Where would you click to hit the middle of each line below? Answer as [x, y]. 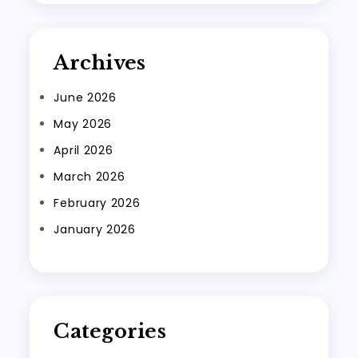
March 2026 [89, 177]
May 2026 [83, 124]
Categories [110, 331]
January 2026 [95, 229]
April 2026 [84, 150]
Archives [100, 63]
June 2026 [85, 97]
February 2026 [97, 203]
